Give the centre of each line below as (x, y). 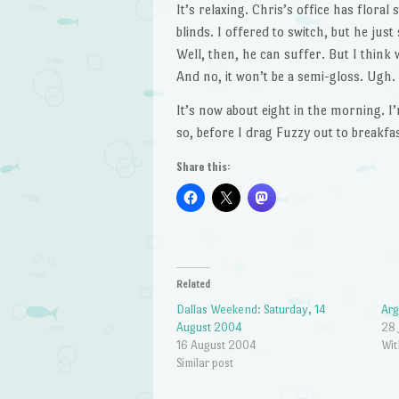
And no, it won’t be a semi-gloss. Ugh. (285, 77)
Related (193, 284)
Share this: (203, 166)
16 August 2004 (216, 345)
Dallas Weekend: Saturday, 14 (251, 309)
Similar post (204, 362)
